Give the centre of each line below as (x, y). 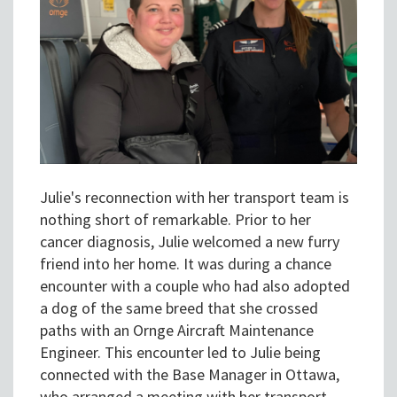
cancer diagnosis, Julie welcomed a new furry (190, 242)
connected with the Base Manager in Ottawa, (190, 375)
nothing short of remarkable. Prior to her (175, 220)
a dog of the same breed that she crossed (179, 308)
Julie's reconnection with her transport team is (195, 198)
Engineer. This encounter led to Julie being (180, 353)
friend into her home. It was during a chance (186, 264)
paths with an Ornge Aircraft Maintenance (177, 331)
